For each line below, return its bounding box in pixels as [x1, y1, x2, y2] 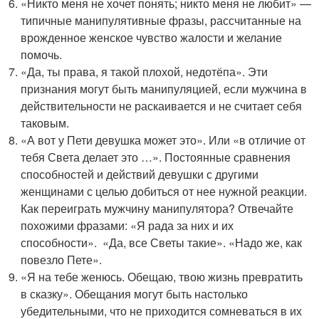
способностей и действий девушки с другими [21, 165, 259, 182]
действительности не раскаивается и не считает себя [21, 97, 303, 114]
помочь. [21, 46, 63, 63]
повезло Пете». [21, 251, 103, 268]
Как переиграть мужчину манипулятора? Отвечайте [21, 199, 294, 216]
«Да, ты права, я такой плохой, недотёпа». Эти [21, 63, 268, 80]
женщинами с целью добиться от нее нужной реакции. [21, 182, 308, 199]
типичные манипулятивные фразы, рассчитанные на [21, 11, 302, 28]
